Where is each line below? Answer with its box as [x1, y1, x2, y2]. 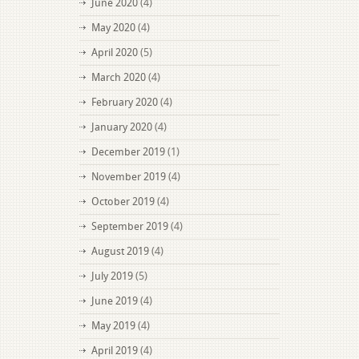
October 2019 [91, 196, 155, 208]
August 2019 [91, 245, 149, 257]
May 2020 [91, 22, 135, 34]
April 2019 [91, 345, 138, 357]
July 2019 [91, 270, 133, 282]
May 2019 [91, 320, 135, 332]
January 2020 [91, 121, 152, 133]
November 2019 [91, 171, 166, 183]
